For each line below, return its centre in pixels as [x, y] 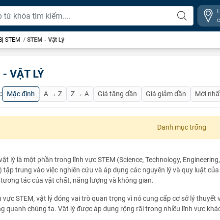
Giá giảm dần [166, 94]
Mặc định [21, 94]
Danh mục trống [182, 127]
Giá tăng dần [117, 94]
